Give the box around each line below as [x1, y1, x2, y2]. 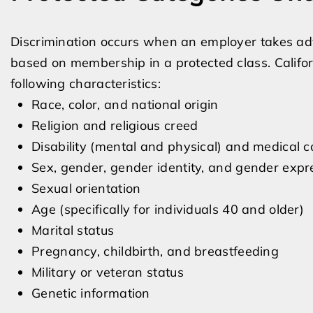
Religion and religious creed [31, 117, 198, 133]
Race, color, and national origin [31, 96, 219, 112]
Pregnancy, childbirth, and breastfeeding [31, 243, 279, 259]
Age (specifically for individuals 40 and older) [31, 201, 305, 217]
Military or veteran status [31, 264, 184, 280]
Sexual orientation [31, 180, 141, 196]
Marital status [31, 222, 115, 238]
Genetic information [31, 285, 150, 301]
